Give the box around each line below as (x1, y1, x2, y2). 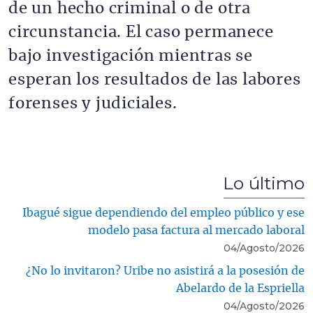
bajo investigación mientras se (8, 48, 253, 64)
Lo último (223, 172, 305, 194)
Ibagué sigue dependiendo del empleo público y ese (22, 207, 305, 219)
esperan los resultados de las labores (8, 72, 301, 87)
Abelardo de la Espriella (176, 282, 305, 294)
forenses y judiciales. (8, 96, 177, 111)
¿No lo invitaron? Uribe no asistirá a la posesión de (26, 265, 305, 277)
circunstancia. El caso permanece (8, 24, 274, 40)
